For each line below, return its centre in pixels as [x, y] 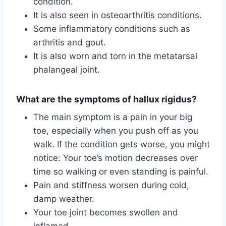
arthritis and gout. [70, 43]
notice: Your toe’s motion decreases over [116, 158]
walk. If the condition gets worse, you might [122, 144]
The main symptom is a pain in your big [113, 117]
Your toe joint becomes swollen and [106, 212]
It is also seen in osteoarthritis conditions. [118, 15]
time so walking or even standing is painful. [121, 171]
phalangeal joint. [67, 70]
